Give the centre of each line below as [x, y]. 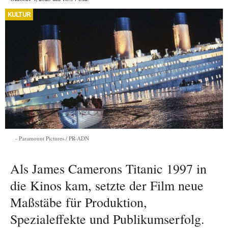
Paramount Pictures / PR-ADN [54, 138]
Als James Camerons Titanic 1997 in [108, 168]
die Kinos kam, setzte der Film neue [107, 185]
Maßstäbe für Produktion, [79, 202]
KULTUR [19, 14]
